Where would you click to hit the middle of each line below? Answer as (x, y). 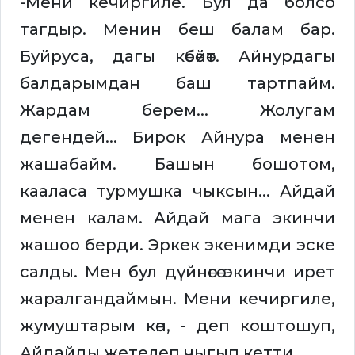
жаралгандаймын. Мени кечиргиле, (177, 299)
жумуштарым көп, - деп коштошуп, (177, 326)
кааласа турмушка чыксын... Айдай (177, 191)
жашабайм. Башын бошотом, (177, 164)
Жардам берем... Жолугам (177, 111)
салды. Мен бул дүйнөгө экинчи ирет (177, 272)
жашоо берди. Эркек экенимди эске (177, 245)
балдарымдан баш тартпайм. (177, 84)
